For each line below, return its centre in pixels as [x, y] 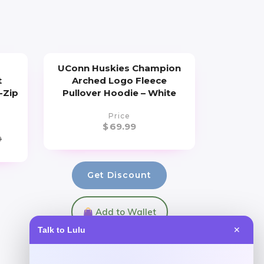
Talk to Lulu [62, 230]
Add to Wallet [124, 212]
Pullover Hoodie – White [120, 93]
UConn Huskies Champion [120, 68]
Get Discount [120, 175]
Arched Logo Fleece [120, 81]
